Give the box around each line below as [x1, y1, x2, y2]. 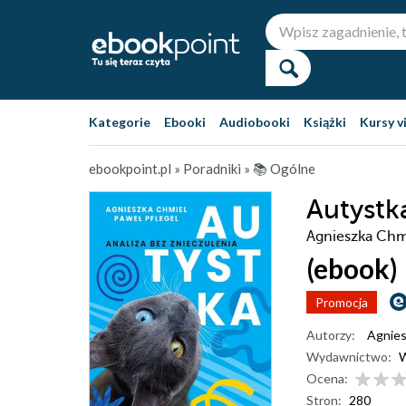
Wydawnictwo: [306, 349, 391, 364]
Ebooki [164, 114, 206, 130]
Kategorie [89, 114, 150, 130]
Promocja [315, 295, 368, 310]
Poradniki [183, 160, 241, 177]
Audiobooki [219, 114, 290, 130]
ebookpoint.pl [89, 160, 171, 177]
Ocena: [306, 371, 348, 386]
